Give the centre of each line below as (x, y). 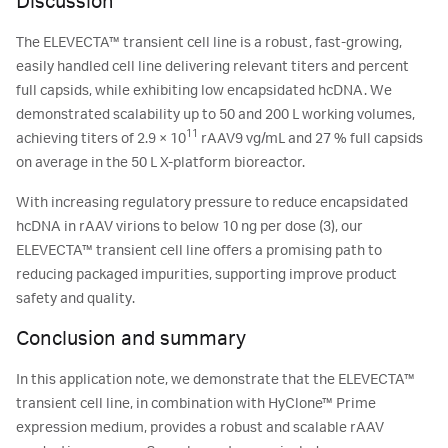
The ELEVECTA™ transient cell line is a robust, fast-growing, (209, 43)
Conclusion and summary (131, 339)
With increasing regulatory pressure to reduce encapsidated (212, 203)
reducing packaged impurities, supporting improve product (206, 275)
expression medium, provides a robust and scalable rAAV (200, 428)
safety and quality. (75, 299)
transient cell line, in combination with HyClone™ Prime (196, 404)
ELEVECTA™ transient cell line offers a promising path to (199, 251)
